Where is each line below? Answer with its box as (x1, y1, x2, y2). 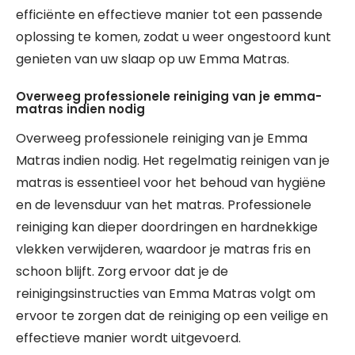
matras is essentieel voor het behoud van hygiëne (16, 174, 326, 192)
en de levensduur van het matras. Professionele (16, 196, 311, 214)
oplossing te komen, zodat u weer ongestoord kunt (16, 28, 331, 46)
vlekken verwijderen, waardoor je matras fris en (16, 240, 311, 258)
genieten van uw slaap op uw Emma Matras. (16, 50, 289, 68)
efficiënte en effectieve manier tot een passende (16, 6, 323, 24)
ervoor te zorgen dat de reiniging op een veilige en (16, 307, 328, 325)
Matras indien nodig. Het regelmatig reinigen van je (16, 151, 330, 170)
